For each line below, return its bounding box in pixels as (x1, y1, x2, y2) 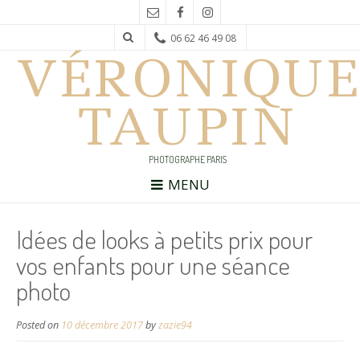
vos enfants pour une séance (16, 247, 290, 281)
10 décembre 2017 (61, 317, 143, 332)
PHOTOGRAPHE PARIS (148, 153, 227, 166)
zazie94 (158, 317, 192, 332)
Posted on (16, 317, 61, 332)
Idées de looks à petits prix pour (16, 222, 313, 256)
